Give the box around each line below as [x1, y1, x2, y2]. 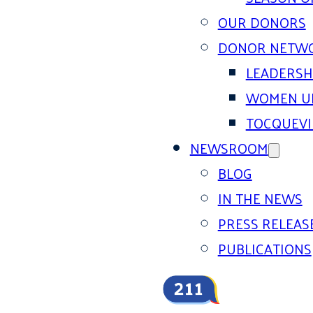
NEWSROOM [189, 136, 268, 161]
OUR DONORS [217, 10, 306, 35]
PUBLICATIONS [217, 236, 312, 261]
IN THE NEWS [217, 186, 303, 211]
